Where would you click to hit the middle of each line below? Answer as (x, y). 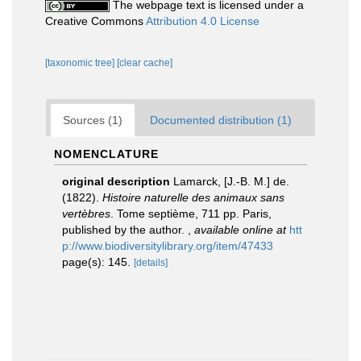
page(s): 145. (98, 262)
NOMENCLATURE (106, 154)
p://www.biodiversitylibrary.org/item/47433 (168, 246)
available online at (240, 230)
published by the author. (125, 230)
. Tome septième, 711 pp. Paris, (191, 214)
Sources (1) (93, 120)
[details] (151, 263)
